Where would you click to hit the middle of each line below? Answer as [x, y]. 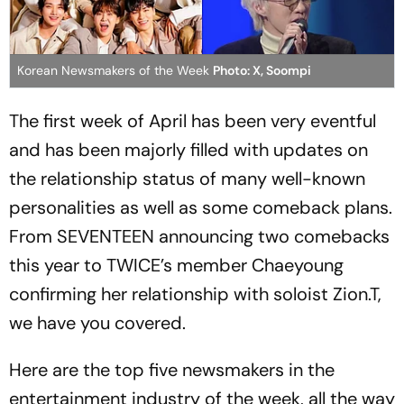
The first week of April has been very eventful [193, 120]
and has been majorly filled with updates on [188, 149]
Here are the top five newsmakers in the [172, 369]
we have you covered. [97, 322]
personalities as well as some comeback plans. [201, 207]
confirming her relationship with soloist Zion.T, [195, 294]
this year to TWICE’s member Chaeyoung [176, 265]
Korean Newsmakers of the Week [115, 70]
